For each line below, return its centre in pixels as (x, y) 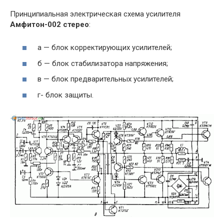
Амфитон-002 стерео (49, 24)
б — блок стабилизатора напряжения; (103, 63)
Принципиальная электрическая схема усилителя (95, 14)
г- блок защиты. (65, 95)
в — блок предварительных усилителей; (105, 79)
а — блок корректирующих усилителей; (105, 48)
